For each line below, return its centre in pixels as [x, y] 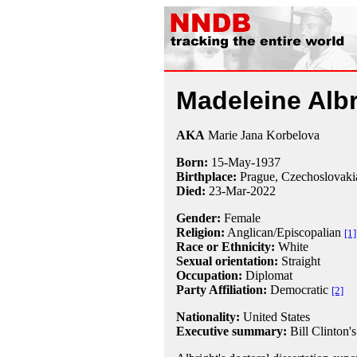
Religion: [200, 232]
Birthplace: [206, 177]
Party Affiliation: [221, 290]
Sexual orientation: [227, 261]
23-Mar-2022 [240, 191]
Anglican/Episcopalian [284, 232]
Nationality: [208, 317]
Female [240, 218]
